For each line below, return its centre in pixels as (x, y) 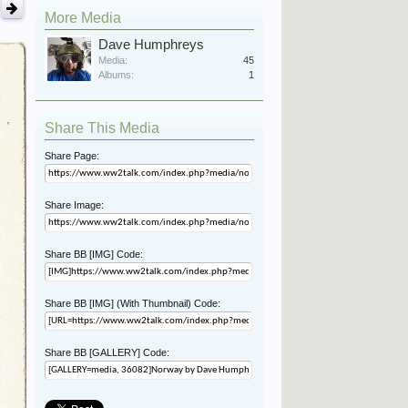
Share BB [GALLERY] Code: (107, 352)
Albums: (116, 75)
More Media (82, 18)
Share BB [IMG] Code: (93, 254)
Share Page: (71, 156)
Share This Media (102, 128)
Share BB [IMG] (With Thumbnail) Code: (132, 303)
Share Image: (74, 205)
